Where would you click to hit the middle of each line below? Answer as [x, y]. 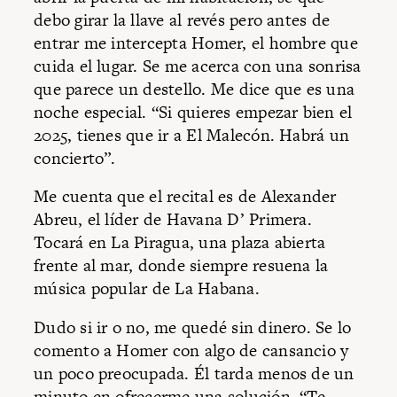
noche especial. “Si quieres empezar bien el [193, 112]
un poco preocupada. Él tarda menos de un [194, 373]
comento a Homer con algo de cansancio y [191, 350]
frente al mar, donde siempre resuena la [181, 266]
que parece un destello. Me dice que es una [195, 89]
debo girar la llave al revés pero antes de [182, 19]
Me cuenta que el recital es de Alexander [185, 197]
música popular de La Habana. [147, 289]
